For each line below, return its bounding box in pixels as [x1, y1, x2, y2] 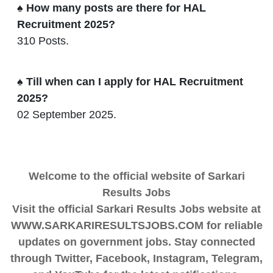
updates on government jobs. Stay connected [18, 235, 255, 248]
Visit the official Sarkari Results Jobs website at [12, 202, 261, 215]
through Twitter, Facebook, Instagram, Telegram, [10, 252, 263, 264]
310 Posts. [17, 34, 69, 47]
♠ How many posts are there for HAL [17, 1, 206, 14]
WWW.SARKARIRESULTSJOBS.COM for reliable [10, 219, 263, 232]
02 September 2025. [17, 108, 116, 121]
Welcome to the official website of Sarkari [28, 169, 245, 182]
